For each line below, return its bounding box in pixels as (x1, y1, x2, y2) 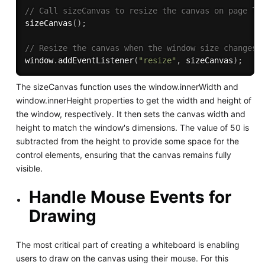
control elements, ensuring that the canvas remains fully (15, 149, 231, 160)
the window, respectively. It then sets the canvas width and (15, 108, 245, 119)
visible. (15, 163, 43, 173)
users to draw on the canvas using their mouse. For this (15, 253, 228, 263)
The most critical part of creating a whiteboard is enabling (15, 239, 240, 250)
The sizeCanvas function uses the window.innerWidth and (15, 81, 238, 92)
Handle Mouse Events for (29, 186, 232, 207)
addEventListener (57, 55, 134, 65)
